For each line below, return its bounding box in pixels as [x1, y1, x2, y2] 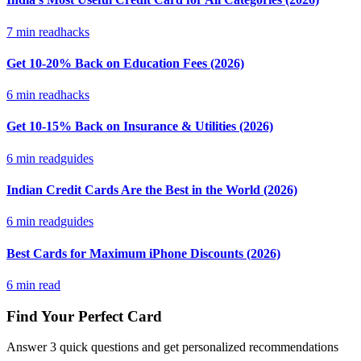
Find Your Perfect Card [6, 307, 162, 325]
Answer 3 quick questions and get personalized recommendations [6, 340, 338, 355]
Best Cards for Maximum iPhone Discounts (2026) [6, 246, 280, 260]
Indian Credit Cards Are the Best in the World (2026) [6, 183, 297, 197]
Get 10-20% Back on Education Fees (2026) [6, 56, 244, 70]
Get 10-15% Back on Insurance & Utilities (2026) [6, 119, 273, 134]
